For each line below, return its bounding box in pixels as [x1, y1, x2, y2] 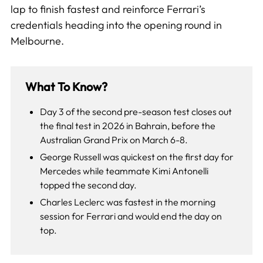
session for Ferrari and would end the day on [39, 210, 222, 222]
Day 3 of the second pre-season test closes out [39, 106, 232, 118]
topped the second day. [39, 179, 137, 191]
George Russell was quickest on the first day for [39, 151, 234, 163]
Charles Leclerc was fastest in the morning [39, 196, 215, 208]
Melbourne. [10, 34, 64, 48]
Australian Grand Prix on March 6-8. [39, 134, 188, 146]
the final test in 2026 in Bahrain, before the [39, 120, 215, 132]
